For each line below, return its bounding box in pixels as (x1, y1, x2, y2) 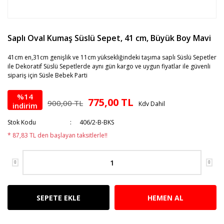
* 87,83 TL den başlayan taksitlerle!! (7, 131, 107, 139)
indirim (12, 100, 37, 110)
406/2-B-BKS (79, 118, 114, 126)
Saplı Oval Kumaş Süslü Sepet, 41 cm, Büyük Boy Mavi (7, 32, 211, 43)
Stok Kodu (7, 118, 36, 126)
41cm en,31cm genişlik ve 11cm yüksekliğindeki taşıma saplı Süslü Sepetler (7, 53, 216, 61)
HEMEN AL (147, 192, 183, 202)
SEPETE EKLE (36, 192, 80, 202)
